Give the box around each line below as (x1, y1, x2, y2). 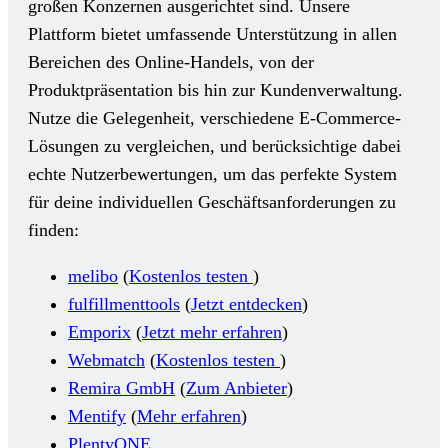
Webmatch (68, 349, 145, 370)
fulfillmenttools (68, 293, 180, 314)
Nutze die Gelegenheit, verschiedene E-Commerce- (28, 107, 401, 128)
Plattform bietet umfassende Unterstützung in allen (28, 23, 397, 44)
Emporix (68, 321, 131, 342)
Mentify (68, 405, 126, 426)
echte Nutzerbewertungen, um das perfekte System (28, 163, 397, 184)
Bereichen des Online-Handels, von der (28, 51, 314, 72)
